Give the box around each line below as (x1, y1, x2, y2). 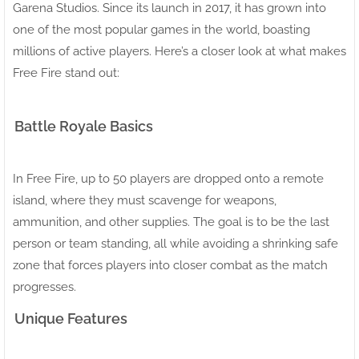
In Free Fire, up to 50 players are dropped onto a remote (13, 171, 324, 186)
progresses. (13, 279, 76, 294)
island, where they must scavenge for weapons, (13, 192, 276, 208)
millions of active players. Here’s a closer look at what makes (13, 43, 346, 58)
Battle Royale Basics (14, 117, 153, 135)
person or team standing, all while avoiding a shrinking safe (13, 236, 338, 251)
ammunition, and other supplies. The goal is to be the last (13, 214, 329, 229)
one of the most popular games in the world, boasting (13, 22, 310, 37)
